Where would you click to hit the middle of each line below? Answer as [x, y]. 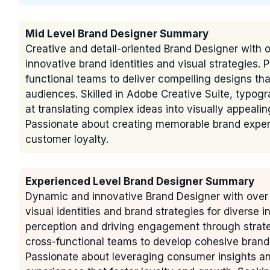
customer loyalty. [67, 139]
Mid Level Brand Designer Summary [117, 34]
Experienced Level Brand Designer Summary [140, 181]
